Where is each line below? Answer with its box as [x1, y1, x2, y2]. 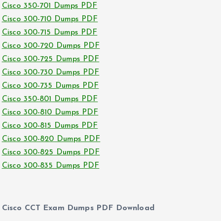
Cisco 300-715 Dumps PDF [1, 29, 98, 37]
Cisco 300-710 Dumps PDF [1, 15, 98, 23]
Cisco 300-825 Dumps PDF [1, 148, 100, 156]
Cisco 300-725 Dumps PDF [1, 55, 100, 63]
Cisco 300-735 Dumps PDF [1, 82, 99, 90]
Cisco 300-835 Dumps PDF [1, 162, 100, 170]
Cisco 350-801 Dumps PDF [1, 95, 98, 103]
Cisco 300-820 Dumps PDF [1, 135, 101, 143]
